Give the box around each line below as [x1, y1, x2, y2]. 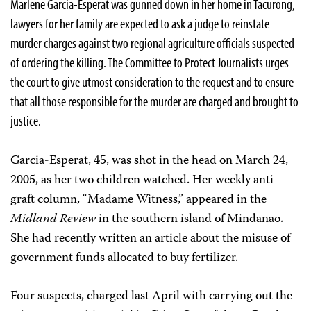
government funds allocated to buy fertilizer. [10, 247, 238, 269]
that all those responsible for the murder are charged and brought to [10, 92, 299, 110]
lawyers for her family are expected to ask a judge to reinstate [10, 14, 269, 32]
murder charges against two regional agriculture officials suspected [10, 33, 294, 51]
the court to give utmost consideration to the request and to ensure [10, 72, 294, 90]
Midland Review [10, 208, 96, 230]
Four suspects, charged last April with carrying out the [10, 285, 292, 307]
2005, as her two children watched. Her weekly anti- [10, 169, 278, 191]
